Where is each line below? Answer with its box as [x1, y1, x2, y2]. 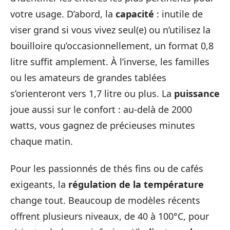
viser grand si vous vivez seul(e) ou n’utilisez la [10, 23, 210, 36]
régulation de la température [68, 178, 204, 190]
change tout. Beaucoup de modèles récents [10, 194, 200, 206]
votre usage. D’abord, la [10, 7, 116, 20]
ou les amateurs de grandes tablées [10, 71, 166, 84]
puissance [174, 87, 220, 100]
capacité [116, 7, 154, 20]
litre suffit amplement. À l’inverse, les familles [10, 55, 209, 68]
